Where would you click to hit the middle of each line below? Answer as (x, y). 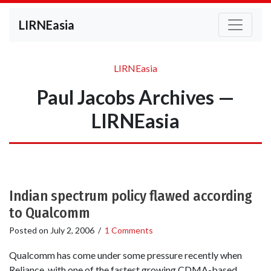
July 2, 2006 (72, 230)
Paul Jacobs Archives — (135, 97)
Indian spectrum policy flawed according (131, 196)
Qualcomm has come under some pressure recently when (126, 255)
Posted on (30, 230)
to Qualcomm (50, 213)
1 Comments (129, 230)
